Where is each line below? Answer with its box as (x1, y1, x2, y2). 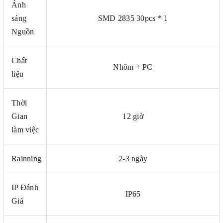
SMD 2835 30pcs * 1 (98, 13, 168, 22)
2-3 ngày (118, 154, 147, 163)
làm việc (11, 125, 39, 134)
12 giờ (122, 111, 143, 120)
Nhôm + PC (113, 62, 153, 71)
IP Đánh (11, 183, 38, 192)
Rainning (11, 154, 41, 163)
